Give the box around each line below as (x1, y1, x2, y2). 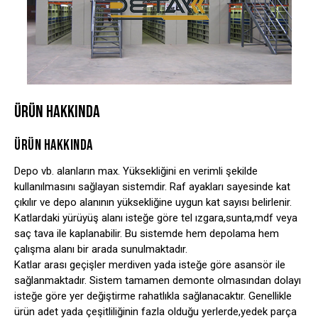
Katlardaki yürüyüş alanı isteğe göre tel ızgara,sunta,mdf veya (14, 211, 297, 224)
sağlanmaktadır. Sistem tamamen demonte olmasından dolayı (14, 273, 301, 287)
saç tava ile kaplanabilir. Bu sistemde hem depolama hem (14, 226, 279, 240)
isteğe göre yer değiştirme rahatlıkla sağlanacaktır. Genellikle (14, 289, 292, 302)
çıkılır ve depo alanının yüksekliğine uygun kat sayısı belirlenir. (14, 195, 292, 209)
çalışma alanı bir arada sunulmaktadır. (14, 242, 187, 256)
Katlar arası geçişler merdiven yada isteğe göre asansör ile (14, 258, 285, 271)
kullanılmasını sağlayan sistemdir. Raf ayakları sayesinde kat (14, 180, 290, 193)
